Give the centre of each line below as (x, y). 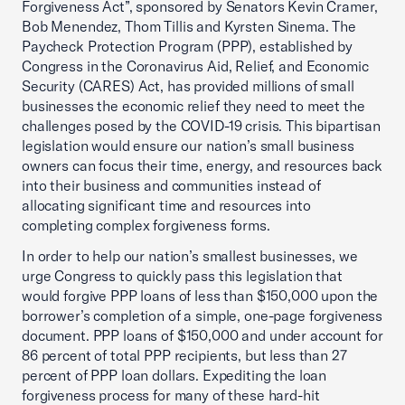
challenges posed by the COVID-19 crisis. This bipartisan (201, 126)
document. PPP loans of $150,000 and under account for (202, 335)
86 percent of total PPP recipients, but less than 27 (184, 355)
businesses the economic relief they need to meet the (193, 106)
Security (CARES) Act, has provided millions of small (188, 86)
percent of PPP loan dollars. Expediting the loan (174, 375)
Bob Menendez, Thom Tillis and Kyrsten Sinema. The (189, 26)
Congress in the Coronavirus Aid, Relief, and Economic (195, 66)
